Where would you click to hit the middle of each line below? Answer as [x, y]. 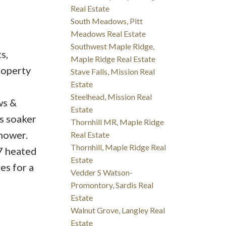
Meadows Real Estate [108, 34]
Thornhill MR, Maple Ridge [118, 122]
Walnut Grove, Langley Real [118, 210]
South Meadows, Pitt [107, 21]
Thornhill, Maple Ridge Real [119, 147]
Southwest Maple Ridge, [113, 46]
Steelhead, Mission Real [111, 97]
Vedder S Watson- [102, 173]
